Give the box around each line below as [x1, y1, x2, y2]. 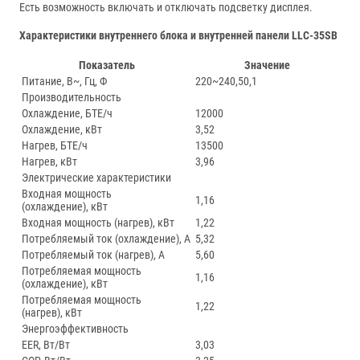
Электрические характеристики [22, 171, 171, 185]
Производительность [22, 91, 121, 104]
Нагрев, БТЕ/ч [22, 139, 88, 153]
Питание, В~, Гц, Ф [22, 75, 107, 88]
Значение [243, 59, 290, 72]
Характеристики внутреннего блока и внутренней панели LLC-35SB [19, 28, 337, 42]
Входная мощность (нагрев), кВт [22, 216, 174, 230]
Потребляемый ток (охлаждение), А [22, 232, 190, 246]
